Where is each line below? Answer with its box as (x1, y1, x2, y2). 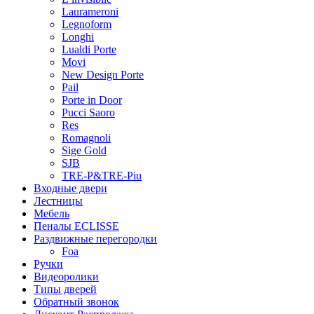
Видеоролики (34, 271, 99, 282)
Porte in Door (62, 94, 122, 106)
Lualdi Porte (62, 43, 116, 55)
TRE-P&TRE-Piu (62, 170, 142, 182)
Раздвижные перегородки (34, 233, 157, 245)
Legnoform (62, 18, 111, 30)
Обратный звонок (34, 296, 119, 308)
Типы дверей (34, 283, 97, 295)
